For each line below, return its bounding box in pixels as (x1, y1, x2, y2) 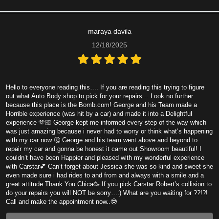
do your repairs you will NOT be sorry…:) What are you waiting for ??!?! (6, 189, 208, 197)
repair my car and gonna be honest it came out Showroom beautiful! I (6, 145, 201, 153)
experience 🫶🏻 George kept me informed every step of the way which (6, 119, 206, 127)
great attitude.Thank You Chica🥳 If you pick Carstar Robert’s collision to (6, 180, 212, 188)
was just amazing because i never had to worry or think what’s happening (6, 128, 213, 135)
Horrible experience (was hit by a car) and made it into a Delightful (6, 110, 192, 118)
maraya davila (88, 27, 131, 36)
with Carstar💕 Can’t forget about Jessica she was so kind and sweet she (6, 163, 213, 171)
